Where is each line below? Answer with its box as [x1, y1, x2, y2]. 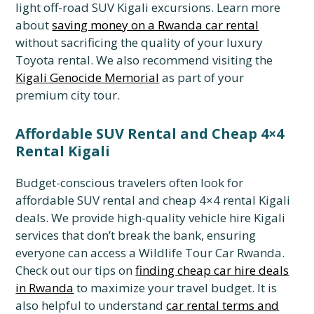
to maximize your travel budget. [74, 280, 255, 296]
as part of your [159, 69, 245, 86]
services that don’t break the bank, [15, 227, 205, 243]
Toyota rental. [15, 52, 94, 68]
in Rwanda [15, 280, 74, 296]
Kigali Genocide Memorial [15, 69, 160, 86]
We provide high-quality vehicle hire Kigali [48, 210, 286, 226]
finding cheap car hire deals [135, 262, 289, 278]
